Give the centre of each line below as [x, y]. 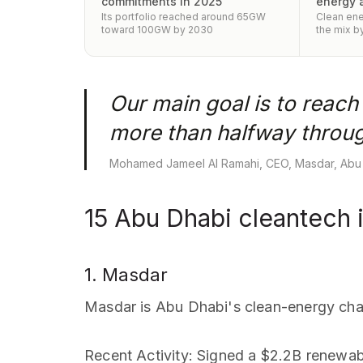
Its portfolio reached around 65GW [184, 17]
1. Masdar [126, 275]
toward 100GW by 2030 [157, 30]
